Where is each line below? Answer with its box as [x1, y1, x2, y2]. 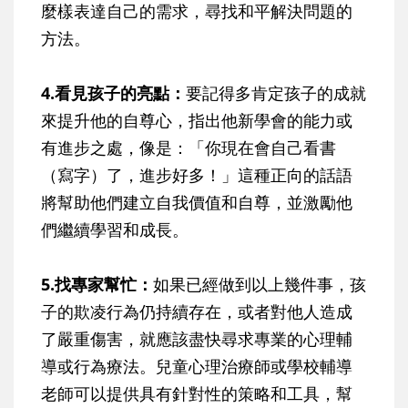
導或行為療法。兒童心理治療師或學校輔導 [41, 354, 352, 377]
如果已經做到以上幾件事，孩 [153, 272, 366, 295]
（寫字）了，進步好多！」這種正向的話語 [41, 163, 352, 186]
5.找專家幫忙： [41, 272, 153, 295]
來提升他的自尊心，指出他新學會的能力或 [41, 108, 352, 131]
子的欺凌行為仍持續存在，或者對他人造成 [41, 300, 352, 322]
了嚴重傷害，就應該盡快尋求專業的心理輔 [41, 327, 352, 350]
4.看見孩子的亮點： [41, 81, 186, 104]
